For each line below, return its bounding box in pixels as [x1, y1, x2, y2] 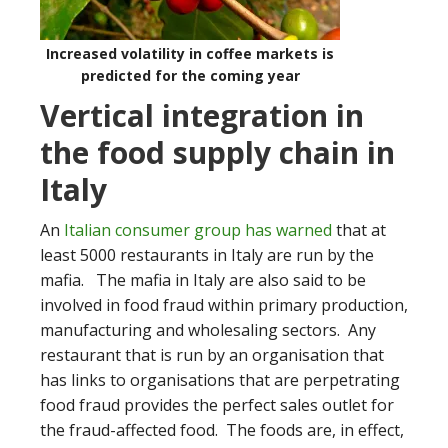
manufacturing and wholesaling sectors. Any [40, 319, 376, 341]
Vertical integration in [40, 95, 364, 136]
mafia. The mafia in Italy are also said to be [40, 269, 366, 291]
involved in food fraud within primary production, [40, 294, 408, 316]
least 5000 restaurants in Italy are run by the [40, 244, 374, 266]
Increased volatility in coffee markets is [46, 44, 334, 63]
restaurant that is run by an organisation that [40, 344, 384, 366]
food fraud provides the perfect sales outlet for [40, 394, 394, 416]
